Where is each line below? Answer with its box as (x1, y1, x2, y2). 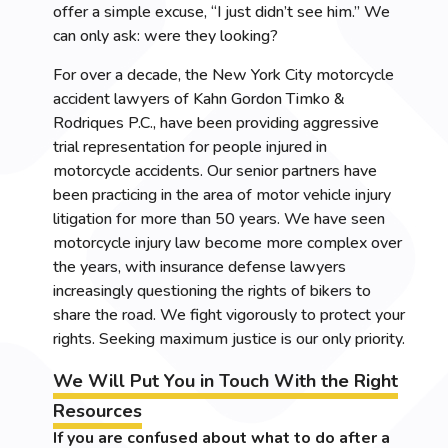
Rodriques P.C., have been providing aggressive (53, 112, 379, 134)
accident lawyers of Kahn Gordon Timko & (53, 88, 345, 110)
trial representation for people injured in (53, 136, 327, 158)
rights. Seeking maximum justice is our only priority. (53, 328, 405, 350)
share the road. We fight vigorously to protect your (53, 304, 405, 326)
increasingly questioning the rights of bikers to (53, 280, 371, 302)
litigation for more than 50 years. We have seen (53, 208, 385, 230)
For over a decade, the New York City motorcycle (53, 64, 394, 86)
